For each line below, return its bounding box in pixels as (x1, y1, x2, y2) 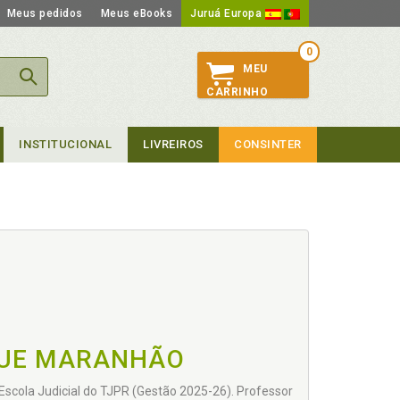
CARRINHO (206, 86, 268, 98)
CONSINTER (234, 137, 302, 151)
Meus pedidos (6, 7, 83, 20)
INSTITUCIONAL (19, 137, 112, 151)
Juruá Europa (190, 7, 265, 20)
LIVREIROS (143, 137, 204, 151)
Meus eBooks (100, 7, 172, 20)
